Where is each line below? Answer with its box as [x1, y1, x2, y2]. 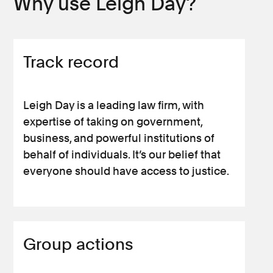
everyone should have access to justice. [23, 165, 230, 177]
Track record [23, 52, 119, 72]
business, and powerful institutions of [23, 132, 215, 144]
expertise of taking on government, [23, 115, 203, 128]
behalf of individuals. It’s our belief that [23, 148, 221, 161]
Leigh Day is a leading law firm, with [23, 99, 205, 112]
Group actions [23, 234, 134, 254]
